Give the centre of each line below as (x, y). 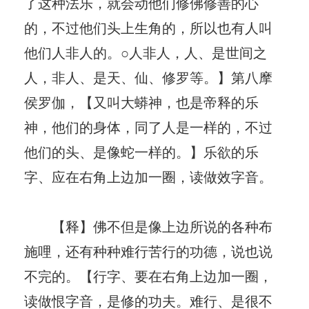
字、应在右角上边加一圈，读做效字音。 (148, 176)
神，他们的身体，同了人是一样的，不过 (148, 126)
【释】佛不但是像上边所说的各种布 (148, 226)
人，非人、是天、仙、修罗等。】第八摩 (148, 77)
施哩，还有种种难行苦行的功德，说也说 (148, 250)
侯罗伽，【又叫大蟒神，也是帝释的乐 (141, 101)
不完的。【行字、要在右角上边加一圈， (148, 275)
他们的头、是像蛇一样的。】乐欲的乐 (141, 151)
